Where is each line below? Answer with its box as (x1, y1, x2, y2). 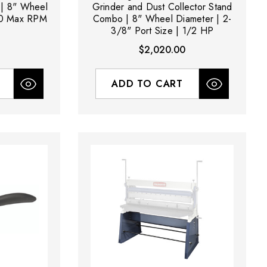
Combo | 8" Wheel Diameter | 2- (92, 12, 232, 26)
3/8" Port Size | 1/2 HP (111, 24, 214, 38)
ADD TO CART (111, 77, 184, 91)
